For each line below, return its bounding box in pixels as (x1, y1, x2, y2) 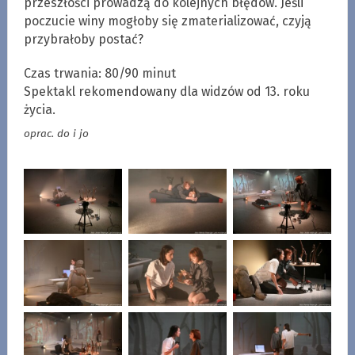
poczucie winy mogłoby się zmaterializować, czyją (23, 13, 311, 29)
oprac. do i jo (23, 127, 89, 141)
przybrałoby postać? (23, 31, 143, 47)
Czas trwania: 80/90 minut (23, 65, 176, 81)
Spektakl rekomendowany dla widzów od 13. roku (23, 83, 310, 99)
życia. (23, 101, 55, 117)
